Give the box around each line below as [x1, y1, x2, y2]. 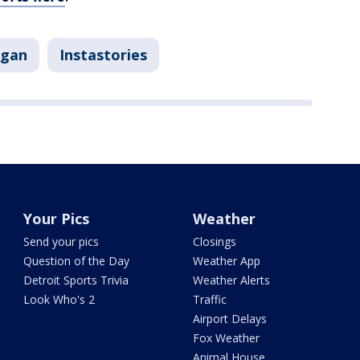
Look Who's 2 [23, 292, 96, 307]
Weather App [192, 253, 260, 268]
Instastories [59, 45, 147, 64]
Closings [192, 234, 236, 249]
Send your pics [23, 234, 100, 249]
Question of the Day [23, 253, 130, 268]
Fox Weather [192, 330, 260, 346]
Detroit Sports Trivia [23, 272, 129, 288]
